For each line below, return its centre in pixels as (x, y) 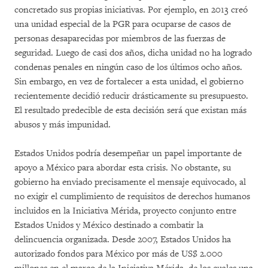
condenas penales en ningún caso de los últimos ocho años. (128, 67)
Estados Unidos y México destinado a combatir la (109, 225)
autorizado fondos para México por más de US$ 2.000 (118, 254)
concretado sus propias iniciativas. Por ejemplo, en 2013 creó (131, 10)
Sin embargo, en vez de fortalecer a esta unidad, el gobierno (129, 82)
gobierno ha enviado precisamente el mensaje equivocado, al (130, 182)
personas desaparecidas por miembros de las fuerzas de (120, 39)
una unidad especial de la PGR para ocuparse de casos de (123, 24)
